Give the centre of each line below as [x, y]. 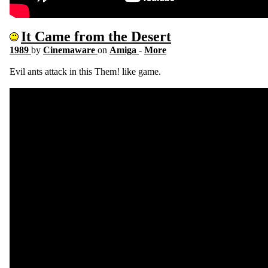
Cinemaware [70, 50]
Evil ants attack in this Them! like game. [85, 71]
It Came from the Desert [96, 36]
